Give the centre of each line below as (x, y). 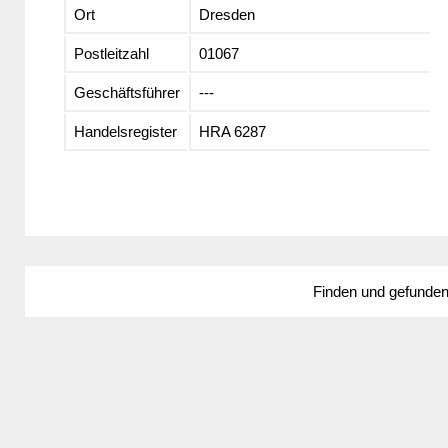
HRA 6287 (232, 132)
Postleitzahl (111, 54)
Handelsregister (125, 132)
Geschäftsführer (126, 93)
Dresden (226, 15)
